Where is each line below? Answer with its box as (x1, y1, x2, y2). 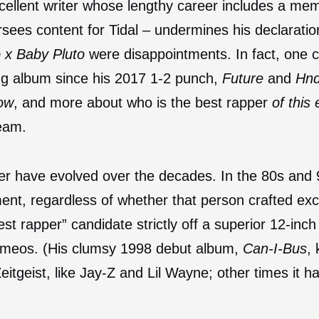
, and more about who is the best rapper (14, 94, 272, 110)
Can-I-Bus (243, 240, 307, 256)
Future (222, 70, 268, 86)
